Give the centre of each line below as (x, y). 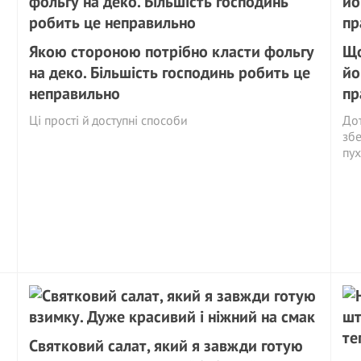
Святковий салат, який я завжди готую (166, 346)
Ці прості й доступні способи (108, 120)
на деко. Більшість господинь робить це (170, 73)
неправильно (75, 93)
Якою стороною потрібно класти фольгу (172, 52)
